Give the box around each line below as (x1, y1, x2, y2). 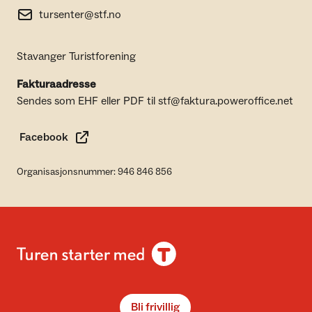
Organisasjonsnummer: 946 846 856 (17, 166, 172, 179)
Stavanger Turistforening (17, 49, 136, 64)
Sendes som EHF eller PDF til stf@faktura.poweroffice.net (17, 94, 293, 109)
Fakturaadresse (17, 77, 96, 92)
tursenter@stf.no (39, 8, 121, 22)
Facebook (19, 130, 68, 145)
